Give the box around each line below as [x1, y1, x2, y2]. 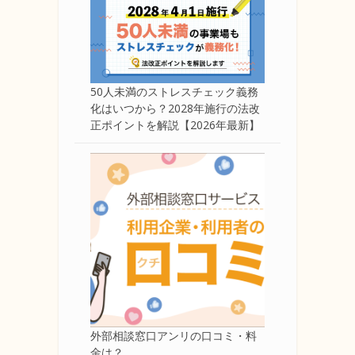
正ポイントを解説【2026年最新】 [90, 117, 260, 133]
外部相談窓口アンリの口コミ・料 [90, 328, 257, 344]
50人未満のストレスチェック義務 [90, 84, 258, 100]
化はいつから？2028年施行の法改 [90, 101, 260, 116]
